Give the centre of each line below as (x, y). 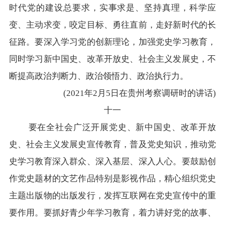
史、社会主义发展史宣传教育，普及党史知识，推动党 (113, 145)
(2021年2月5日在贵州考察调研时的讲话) (140, 93)
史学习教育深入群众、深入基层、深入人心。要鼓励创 (113, 162)
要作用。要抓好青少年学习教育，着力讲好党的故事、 (113, 213)
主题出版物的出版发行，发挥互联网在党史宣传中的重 (113, 196)
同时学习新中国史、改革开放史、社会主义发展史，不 (113, 59)
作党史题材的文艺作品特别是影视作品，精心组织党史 (113, 179)
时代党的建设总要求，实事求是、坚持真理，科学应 (113, 8)
